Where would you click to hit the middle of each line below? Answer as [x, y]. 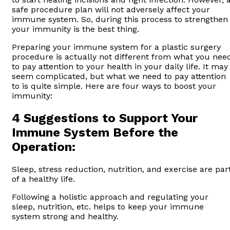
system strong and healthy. [65, 216]
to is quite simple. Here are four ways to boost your [114, 86]
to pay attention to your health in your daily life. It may [120, 67]
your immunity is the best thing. [75, 29]
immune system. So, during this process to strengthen [120, 20]
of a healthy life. [45, 179]
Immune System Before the [95, 132]
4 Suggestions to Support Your [105, 118]
